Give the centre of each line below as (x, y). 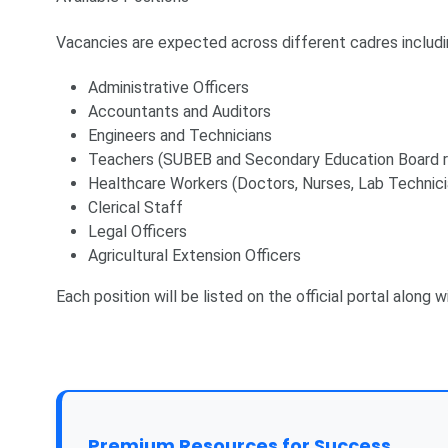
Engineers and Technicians (180, 136)
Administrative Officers (168, 88)
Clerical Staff (135, 208)
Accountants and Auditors (179, 112)
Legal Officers (137, 232)
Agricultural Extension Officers (194, 256)
